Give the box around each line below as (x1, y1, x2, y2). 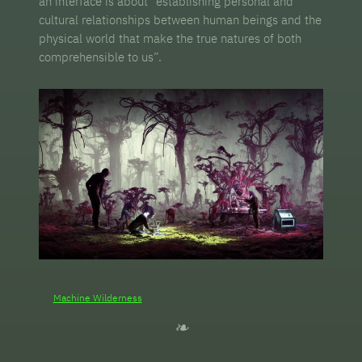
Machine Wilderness (53, 292, 142, 305)
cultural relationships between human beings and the (39, 11, 322, 27)
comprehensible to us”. (39, 48, 162, 65)
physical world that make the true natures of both (39, 30, 302, 46)
